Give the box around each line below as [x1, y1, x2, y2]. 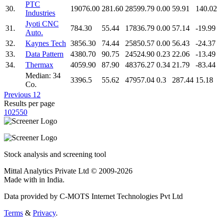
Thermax [25, 60, 53, 69]
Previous [4, 90, 33, 99]
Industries [25, 8, 55, 17]
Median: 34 [25, 71, 61, 80]
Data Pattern [25, 49, 64, 58]
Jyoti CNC [25, 19, 59, 28]
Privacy [33, 208, 56, 217]
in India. [39, 175, 65, 184]
